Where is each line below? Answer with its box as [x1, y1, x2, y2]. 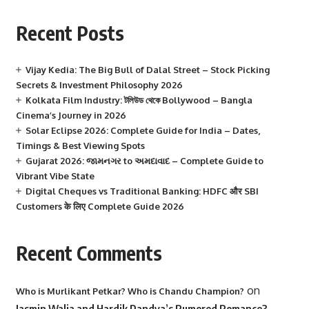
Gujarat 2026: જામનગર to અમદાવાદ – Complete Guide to [25, 155, 263, 166]
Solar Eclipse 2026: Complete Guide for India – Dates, [25, 125, 260, 136]
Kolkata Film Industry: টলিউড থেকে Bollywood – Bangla [25, 94, 252, 106]
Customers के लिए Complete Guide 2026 [15, 201, 184, 212]
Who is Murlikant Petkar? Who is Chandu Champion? [15, 286, 244, 297]
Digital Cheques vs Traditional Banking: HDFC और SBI [25, 186, 259, 197]
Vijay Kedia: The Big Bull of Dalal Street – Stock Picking [25, 64, 270, 75]
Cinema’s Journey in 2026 [15, 110, 126, 121]
